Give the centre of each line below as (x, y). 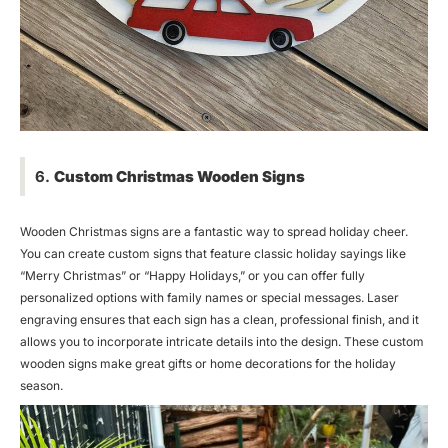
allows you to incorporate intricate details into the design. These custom (222, 341)
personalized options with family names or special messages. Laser (209, 297)
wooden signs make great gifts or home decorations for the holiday (208, 363)
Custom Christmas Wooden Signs (179, 176)
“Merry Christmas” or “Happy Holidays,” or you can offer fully (192, 275)
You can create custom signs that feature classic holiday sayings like (213, 253)
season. (41, 385)
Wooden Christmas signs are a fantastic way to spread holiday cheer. (214, 231)
